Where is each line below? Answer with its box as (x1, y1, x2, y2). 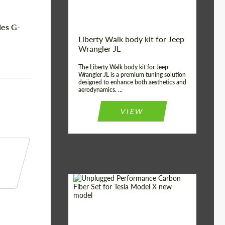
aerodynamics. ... (78, 86, 123, 93)
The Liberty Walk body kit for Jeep (78, 63, 168, 71)
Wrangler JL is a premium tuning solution (78, 71, 186, 78)
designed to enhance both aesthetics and (78, 78, 186, 86)
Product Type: (74, 208, 122, 218)
